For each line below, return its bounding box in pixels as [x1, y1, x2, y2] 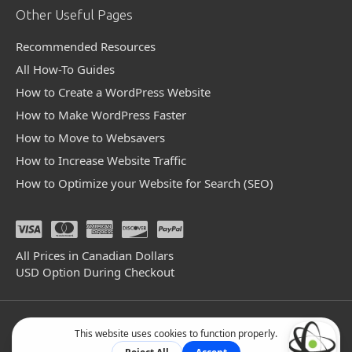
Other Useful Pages [16, 7, 133, 23]
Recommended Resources [16, 38, 156, 55]
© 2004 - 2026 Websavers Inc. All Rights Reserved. [66, 319, 286, 333]
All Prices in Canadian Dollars [16, 247, 174, 264]
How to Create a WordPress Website [16, 84, 211, 101]
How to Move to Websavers [16, 130, 165, 146]
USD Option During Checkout [16, 264, 174, 280]
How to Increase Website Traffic [16, 152, 186, 169]
